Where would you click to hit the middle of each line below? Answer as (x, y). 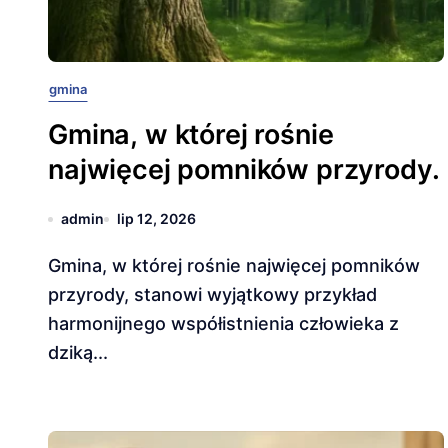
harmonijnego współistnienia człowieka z (223, 323)
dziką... (78, 352)
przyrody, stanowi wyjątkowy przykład (212, 294)
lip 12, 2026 (156, 218)
